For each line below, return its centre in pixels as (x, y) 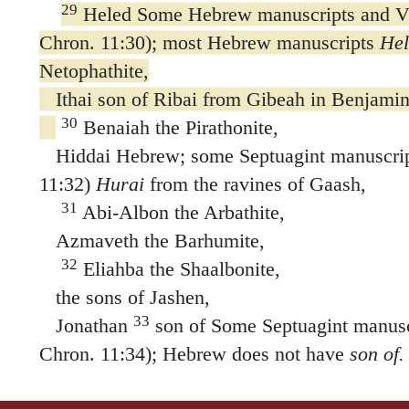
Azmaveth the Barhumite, (152, 240)
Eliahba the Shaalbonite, (178, 268)
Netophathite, (94, 70)
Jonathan (83, 325)
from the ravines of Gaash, (255, 184)
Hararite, (74, 382)
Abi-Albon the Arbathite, (181, 212)
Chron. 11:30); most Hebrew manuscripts (209, 42)
